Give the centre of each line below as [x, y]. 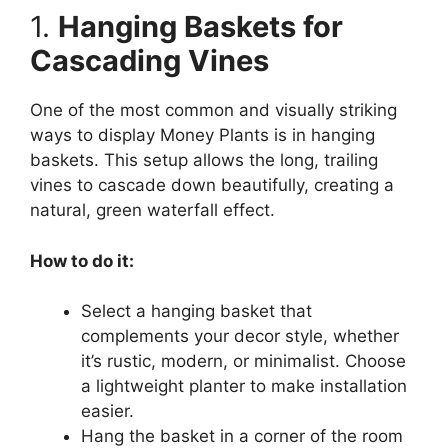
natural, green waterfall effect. [152, 210]
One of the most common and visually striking [213, 110]
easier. [107, 411]
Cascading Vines [149, 61]
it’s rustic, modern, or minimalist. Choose [243, 361]
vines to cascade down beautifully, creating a [212, 185]
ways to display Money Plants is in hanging [202, 135]
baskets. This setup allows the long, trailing [204, 160]
